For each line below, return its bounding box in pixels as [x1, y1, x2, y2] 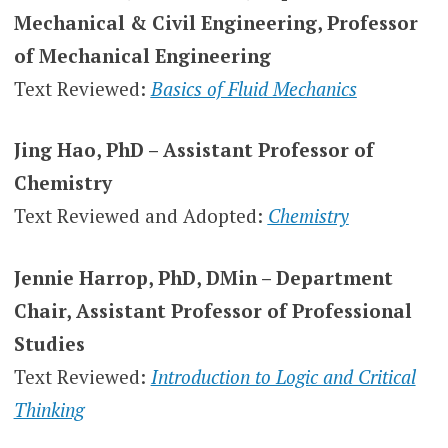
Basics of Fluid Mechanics [150, 75, 357, 101]
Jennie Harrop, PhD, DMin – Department [13, 264, 393, 290]
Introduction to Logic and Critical [150, 363, 416, 389]
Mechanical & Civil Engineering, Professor [13, 9, 418, 35]
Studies [13, 330, 85, 356]
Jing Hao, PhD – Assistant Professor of [13, 137, 374, 163]
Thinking [13, 396, 84, 422]
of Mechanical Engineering [13, 42, 271, 68]
